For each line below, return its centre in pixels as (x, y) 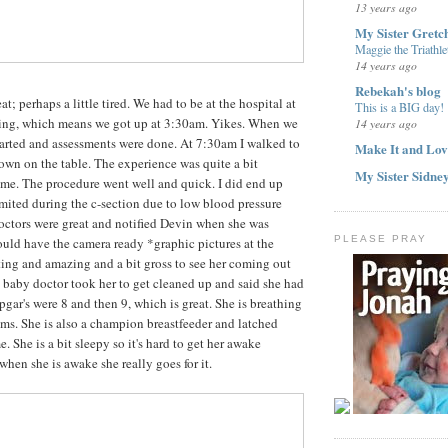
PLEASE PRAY (381, 238)
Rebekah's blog (398, 91)
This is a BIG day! (399, 107)
